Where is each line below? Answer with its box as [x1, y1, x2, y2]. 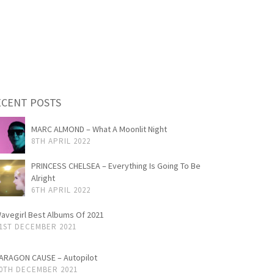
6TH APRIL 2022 [31, 184, 91, 195]
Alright [31, 172, 55, 183]
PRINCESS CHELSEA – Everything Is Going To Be [31, 160, 201, 171]
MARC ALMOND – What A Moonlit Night [31, 123, 167, 135]
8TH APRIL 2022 [31, 135, 91, 146]
